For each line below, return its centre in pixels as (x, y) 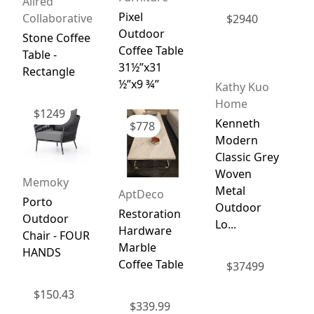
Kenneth (237, 124)
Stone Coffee (56, 38)
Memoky (45, 182)
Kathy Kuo (242, 87)
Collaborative (57, 19)
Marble (138, 248)
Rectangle (48, 72)
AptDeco (142, 194)
